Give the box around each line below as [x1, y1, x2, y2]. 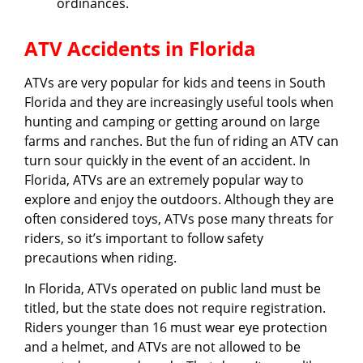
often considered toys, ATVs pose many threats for [24, 209, 334, 228]
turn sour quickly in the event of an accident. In [24, 151, 310, 169]
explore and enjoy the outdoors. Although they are [24, 190, 334, 208]
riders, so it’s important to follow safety [24, 228, 263, 247]
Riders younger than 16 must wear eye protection [24, 318, 327, 337]
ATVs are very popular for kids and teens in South [24, 73, 326, 92]
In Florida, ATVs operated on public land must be [24, 280, 321, 298]
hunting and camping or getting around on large [24, 112, 320, 130]
